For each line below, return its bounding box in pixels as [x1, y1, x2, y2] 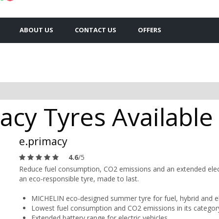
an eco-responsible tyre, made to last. [19, 174, 139, 183]
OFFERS [138, 25, 161, 34]
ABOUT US [20, 25, 53, 34]
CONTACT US [75, 25, 116, 34]
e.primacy [19, 133, 67, 148]
